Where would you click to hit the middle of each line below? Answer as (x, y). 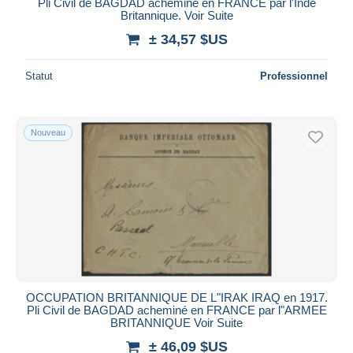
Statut (39, 76)
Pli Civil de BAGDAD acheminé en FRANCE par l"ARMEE (176, 310)
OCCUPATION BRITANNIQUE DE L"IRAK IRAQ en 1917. (176, 297)
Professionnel (294, 76)
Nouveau (48, 132)
